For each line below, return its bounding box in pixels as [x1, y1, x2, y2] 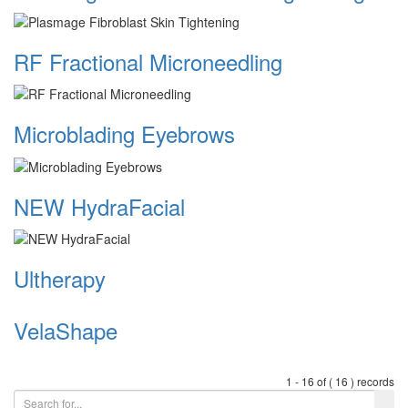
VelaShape [14, 313, 117, 346]
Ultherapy [14, 261, 106, 294]
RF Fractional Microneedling [14, 45, 282, 77]
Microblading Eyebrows [14, 117, 235, 150]
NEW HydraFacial [14, 189, 185, 222]
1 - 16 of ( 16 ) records [286, 372, 394, 389]
